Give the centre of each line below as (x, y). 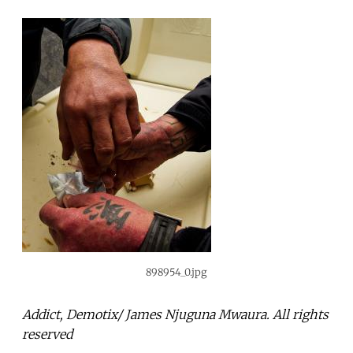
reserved (47, 334)
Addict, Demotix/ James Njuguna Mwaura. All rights (175, 314)
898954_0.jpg (176, 271)
